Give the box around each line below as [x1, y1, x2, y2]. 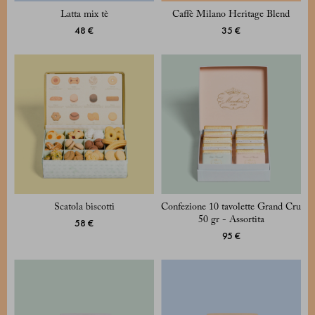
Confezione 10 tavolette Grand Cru [161, 202, 301, 213]
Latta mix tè [60, 10, 108, 20]
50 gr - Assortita [198, 215, 264, 226]
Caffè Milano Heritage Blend [172, 10, 290, 20]
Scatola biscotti [53, 202, 115, 213]
